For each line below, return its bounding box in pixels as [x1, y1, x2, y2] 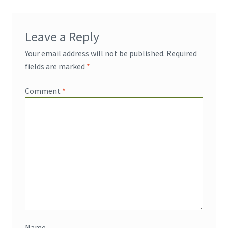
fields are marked [24, 61, 87, 72]
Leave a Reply [24, 28, 99, 45]
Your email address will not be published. [24, 48, 165, 59]
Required [166, 48, 197, 59]
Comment [24, 85, 62, 96]
